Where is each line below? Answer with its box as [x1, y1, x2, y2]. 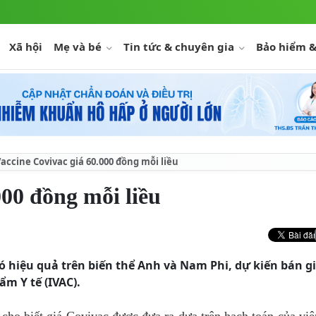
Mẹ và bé [54, 39, 104, 54]
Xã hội [9, 39, 42, 54]
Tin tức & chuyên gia [123, 39, 237, 54]
